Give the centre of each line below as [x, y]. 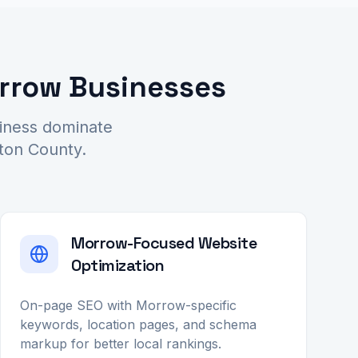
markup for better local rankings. [121, 344]
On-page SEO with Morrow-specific [128, 305]
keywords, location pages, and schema [138, 324]
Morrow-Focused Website [164, 243]
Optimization [117, 265]
